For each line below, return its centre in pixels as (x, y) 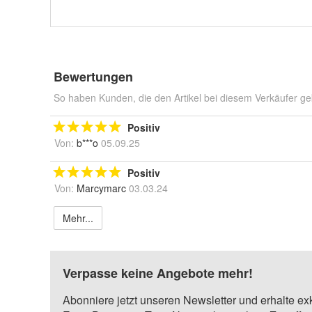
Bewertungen (93, 77)
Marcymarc (101, 188)
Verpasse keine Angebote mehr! (158, 273)
